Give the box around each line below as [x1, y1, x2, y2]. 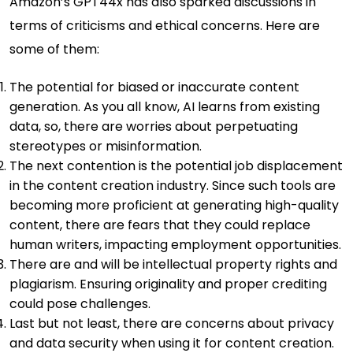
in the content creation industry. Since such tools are [9, 176, 336, 195]
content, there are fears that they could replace [9, 215, 310, 234]
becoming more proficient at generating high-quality [9, 195, 339, 214]
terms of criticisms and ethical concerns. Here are [9, 16, 320, 35]
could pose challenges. [9, 294, 150, 313]
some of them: [9, 39, 102, 58]
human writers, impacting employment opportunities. [9, 235, 341, 254]
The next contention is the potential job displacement [9, 156, 343, 175]
